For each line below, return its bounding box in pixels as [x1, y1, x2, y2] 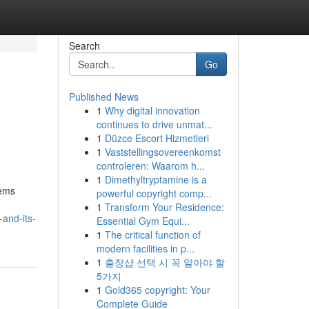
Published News [68, 90, 139, 103]
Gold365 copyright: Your [104, 283, 210, 297]
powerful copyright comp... [96, 186, 212, 200]
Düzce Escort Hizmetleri [104, 131, 209, 145]
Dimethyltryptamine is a [104, 172, 207, 186]
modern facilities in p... [96, 241, 195, 255]
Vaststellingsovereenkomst [104, 145, 221, 159]
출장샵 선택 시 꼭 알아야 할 [104, 255, 225, 269]
